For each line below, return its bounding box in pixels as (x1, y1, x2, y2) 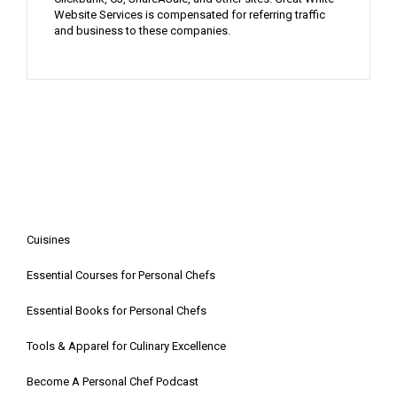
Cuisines (27, 232, 70, 246)
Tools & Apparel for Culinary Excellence (27, 339, 226, 353)
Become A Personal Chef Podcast (27, 374, 198, 388)
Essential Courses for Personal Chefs (27, 268, 215, 282)
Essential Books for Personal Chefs (27, 303, 206, 317)
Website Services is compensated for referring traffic (54, 7, 325, 21)
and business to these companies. (54, 23, 230, 37)
